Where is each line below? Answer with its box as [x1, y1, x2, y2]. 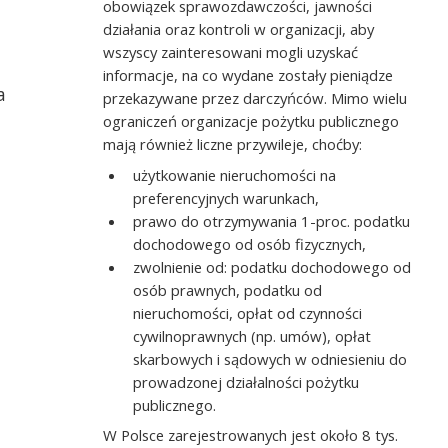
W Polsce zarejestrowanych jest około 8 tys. [103, 425, 399, 445]
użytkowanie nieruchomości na [133, 164, 336, 185]
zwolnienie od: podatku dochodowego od [133, 256, 411, 277]
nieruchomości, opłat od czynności [133, 302, 362, 323]
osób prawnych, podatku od [133, 279, 322, 300]
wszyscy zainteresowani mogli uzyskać [103, 42, 359, 63]
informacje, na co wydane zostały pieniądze [103, 65, 394, 86]
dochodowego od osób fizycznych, [133, 233, 366, 254]
